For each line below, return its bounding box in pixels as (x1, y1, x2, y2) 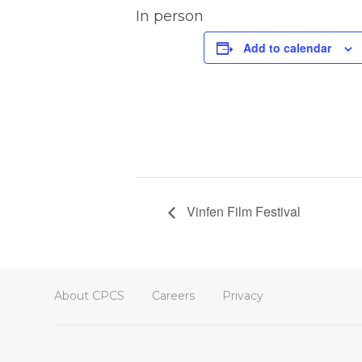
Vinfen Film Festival (183, 201, 301, 221)
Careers (152, 288, 195, 303)
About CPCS (54, 288, 124, 303)
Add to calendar (243, 40, 331, 56)
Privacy (222, 288, 263, 303)
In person (136, 7, 204, 25)
